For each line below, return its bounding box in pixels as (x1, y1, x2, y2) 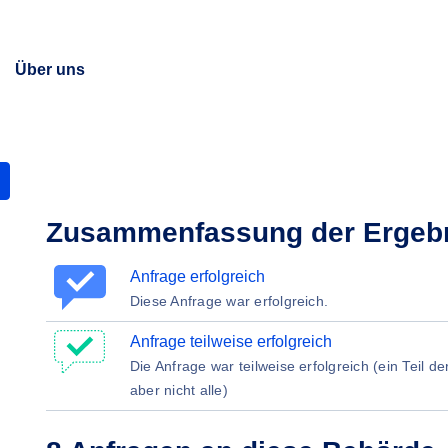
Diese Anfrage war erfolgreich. (130, 293, 329, 309)
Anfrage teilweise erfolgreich (130, 333, 332, 350)
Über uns (14, 61, 85, 78)
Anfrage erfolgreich (130, 268, 265, 285)
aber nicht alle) (130, 382, 228, 398)
